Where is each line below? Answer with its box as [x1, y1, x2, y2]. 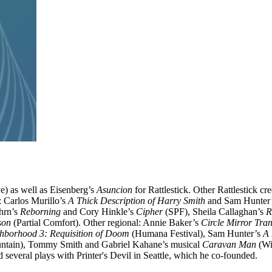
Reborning [20, 206, 61, 217]
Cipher [136, 206, 163, 217]
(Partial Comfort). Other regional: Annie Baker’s [11, 217, 201, 228]
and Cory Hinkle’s [61, 206, 136, 217]
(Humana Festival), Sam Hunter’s [129, 228, 263, 239]
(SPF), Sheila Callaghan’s [163, 206, 266, 217]
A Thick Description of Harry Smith [68, 195, 205, 206]
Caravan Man [202, 239, 256, 250]
